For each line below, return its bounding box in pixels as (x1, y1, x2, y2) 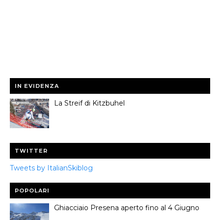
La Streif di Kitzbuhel (54, 98, 125, 108)
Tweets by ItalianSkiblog (10, 163, 93, 172)
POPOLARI (15, 187, 50, 194)
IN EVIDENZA (15, 82, 59, 89)
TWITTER (15, 147, 48, 154)
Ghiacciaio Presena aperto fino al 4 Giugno (54, 203, 199, 212)
